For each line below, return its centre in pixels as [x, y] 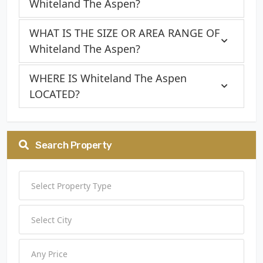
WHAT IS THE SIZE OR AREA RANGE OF [124, 33]
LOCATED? [55, 94]
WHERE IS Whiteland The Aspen [108, 78]
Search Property [73, 145]
